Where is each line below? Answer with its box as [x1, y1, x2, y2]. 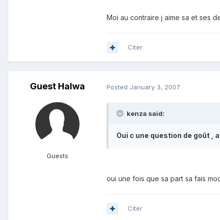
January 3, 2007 [130, 82, 180, 91]
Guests [47, 152, 68, 160]
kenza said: [125, 110, 165, 118]
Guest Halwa [30, 81, 85, 92]
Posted [107, 82, 130, 91]
